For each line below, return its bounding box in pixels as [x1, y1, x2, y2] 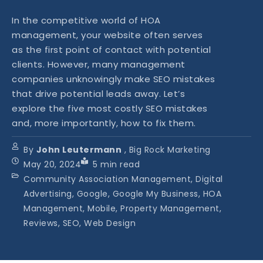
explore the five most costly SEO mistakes [12, 102, 208, 115]
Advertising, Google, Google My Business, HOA [23, 188, 221, 200]
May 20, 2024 [23, 159, 81, 171]
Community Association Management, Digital [23, 173, 223, 186]
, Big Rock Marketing [122, 144, 211, 156]
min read [100, 159, 140, 171]
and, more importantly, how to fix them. [12, 117, 196, 130]
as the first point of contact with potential [12, 43, 211, 56]
